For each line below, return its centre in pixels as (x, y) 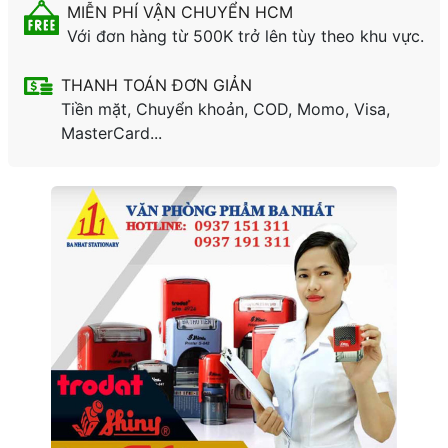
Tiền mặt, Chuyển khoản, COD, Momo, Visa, (226, 108)
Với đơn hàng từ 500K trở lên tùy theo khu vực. (245, 35)
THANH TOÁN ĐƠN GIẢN (157, 84)
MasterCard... (112, 132)
